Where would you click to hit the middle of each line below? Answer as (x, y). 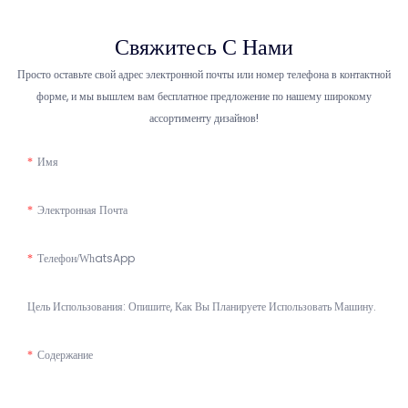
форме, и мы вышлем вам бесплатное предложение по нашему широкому (204, 97)
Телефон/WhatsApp (86, 259)
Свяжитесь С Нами (204, 46)
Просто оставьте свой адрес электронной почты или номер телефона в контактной (204, 75)
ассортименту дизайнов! (204, 118)
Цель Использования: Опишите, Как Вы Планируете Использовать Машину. (202, 307)
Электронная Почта (82, 210)
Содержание (65, 355)
